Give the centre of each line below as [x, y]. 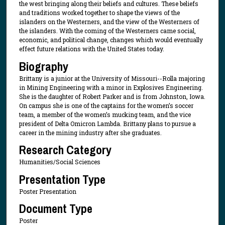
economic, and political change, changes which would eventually [111, 40]
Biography [43, 66]
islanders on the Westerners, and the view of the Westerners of [109, 22]
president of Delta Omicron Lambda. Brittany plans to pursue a [107, 123]
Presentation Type [62, 179]
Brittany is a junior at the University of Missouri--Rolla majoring [112, 78]
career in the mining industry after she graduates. [90, 132]
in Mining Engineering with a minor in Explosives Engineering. [111, 87]
